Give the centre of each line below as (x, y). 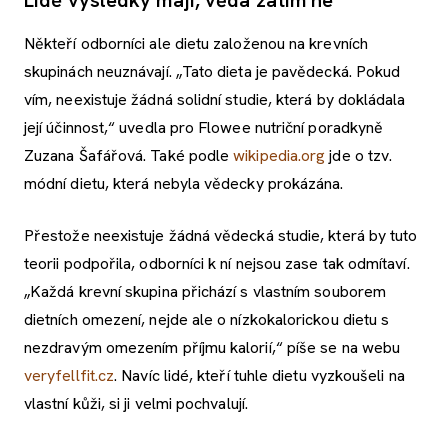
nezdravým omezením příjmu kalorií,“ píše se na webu (212, 348)
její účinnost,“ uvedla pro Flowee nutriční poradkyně (206, 128)
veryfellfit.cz (69, 376)
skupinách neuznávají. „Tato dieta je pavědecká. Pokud (212, 72)
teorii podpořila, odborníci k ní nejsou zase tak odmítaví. (217, 264)
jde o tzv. (359, 156)
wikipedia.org (279, 156)
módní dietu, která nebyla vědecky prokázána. (184, 184)
